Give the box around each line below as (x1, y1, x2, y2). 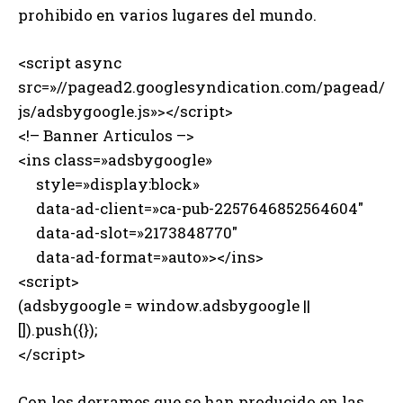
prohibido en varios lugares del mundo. (18, 4, 317, 25)
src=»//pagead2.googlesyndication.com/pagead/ (18, 76, 385, 97)
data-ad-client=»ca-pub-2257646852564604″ (18, 197, 363, 219)
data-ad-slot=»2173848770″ (18, 221, 237, 243)
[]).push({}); (18, 318, 97, 340)
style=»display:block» (18, 173, 200, 194)
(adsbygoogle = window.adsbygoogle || (18, 294, 310, 316)
